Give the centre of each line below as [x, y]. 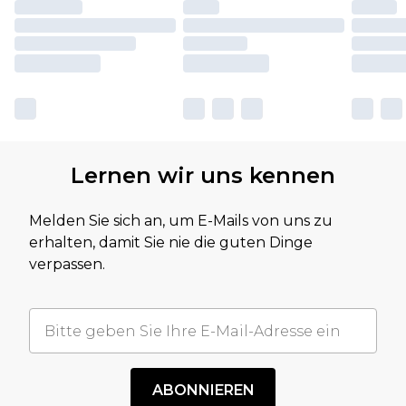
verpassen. [67, 265]
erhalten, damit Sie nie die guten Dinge [171, 243]
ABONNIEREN [203, 391]
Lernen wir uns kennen [203, 176]
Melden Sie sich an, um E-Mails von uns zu [181, 221]
